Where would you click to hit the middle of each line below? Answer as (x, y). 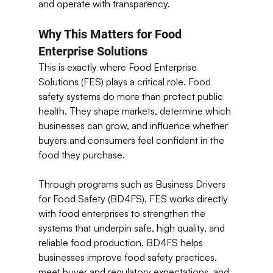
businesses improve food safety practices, (129, 257)
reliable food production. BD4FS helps (122, 243)
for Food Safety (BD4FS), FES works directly (134, 199)
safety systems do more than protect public (132, 96)
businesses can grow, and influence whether (134, 126)
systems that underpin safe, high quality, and (133, 228)
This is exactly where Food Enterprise (119, 67)
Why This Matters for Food (111, 34)
